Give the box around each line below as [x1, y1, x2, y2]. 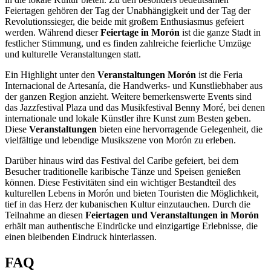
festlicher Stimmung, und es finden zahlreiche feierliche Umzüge [5, 38, 251, 49]
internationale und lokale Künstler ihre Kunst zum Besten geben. [5, 113, 251, 124]
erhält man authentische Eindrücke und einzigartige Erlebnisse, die [5, 221, 258, 232]
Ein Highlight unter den [5, 70, 97, 80]
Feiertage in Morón [100, 27, 180, 38]
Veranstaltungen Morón [97, 70, 196, 80]
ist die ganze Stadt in [180, 27, 261, 38]
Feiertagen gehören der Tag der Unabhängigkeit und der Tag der [5, 5, 250, 16]
